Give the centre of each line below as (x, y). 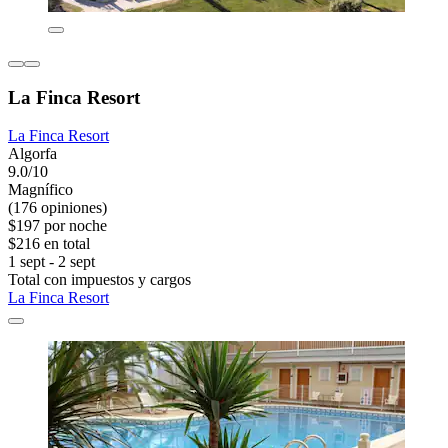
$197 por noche (57, 226)
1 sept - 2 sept (51, 262)
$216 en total (49, 244)
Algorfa (32, 154)
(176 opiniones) (57, 208)
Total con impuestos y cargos (99, 280)
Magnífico (40, 190)
